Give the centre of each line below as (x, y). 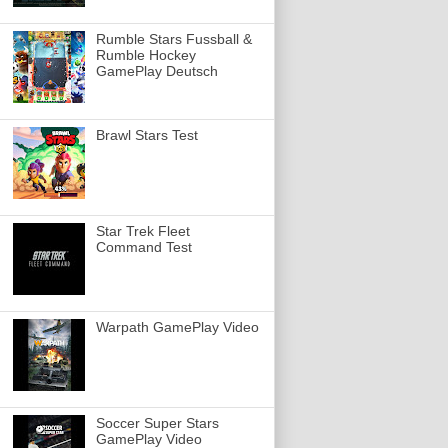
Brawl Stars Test (146, 134)
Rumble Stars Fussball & (173, 38)
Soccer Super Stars (157, 422)
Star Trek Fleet (142, 230)
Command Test (143, 246)
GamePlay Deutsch (156, 70)
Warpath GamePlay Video (177, 326)
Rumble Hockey (145, 54)
